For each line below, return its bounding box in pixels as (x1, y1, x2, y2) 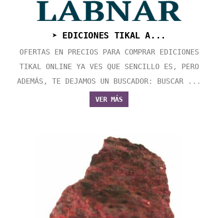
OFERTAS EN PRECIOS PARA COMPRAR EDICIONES (19, 48, 199, 57)
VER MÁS (95, 95, 123, 104)
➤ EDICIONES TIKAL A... (52, 30, 166, 41)
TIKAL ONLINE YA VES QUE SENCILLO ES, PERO (19, 62, 199, 72)
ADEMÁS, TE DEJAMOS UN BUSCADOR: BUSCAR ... (17, 77, 201, 86)
